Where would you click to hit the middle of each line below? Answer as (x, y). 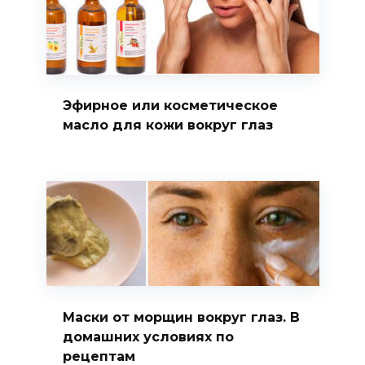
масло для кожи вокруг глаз (167, 125)
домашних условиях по (148, 336)
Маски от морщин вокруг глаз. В (181, 317)
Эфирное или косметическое (170, 105)
